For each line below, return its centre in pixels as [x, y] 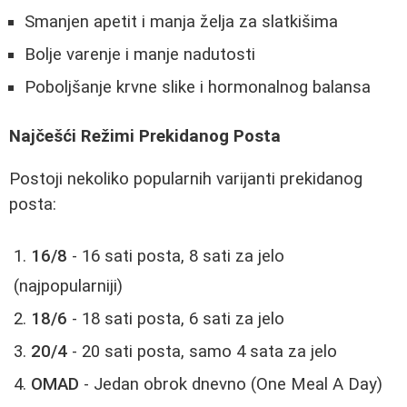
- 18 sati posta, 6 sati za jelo [176, 318]
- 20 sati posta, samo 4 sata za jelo [202, 351]
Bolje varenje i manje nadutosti [140, 54]
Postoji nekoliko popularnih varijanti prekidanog [186, 179]
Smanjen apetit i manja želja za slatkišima [181, 21]
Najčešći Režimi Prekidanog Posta [145, 137]
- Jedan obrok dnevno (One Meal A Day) [231, 384]
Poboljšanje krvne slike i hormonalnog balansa [198, 87]
